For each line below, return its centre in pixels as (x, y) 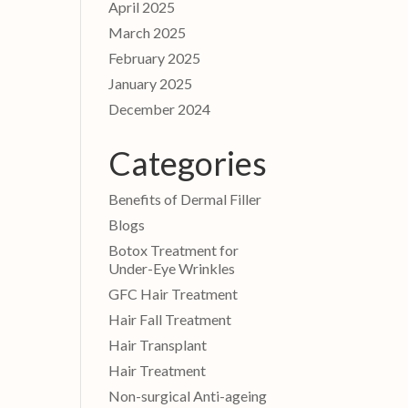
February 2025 (155, 57)
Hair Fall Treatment (170, 319)
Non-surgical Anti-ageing (188, 395)
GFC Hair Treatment (173, 293)
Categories (188, 163)
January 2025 (151, 83)
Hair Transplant (158, 344)
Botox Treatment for (174, 250)
